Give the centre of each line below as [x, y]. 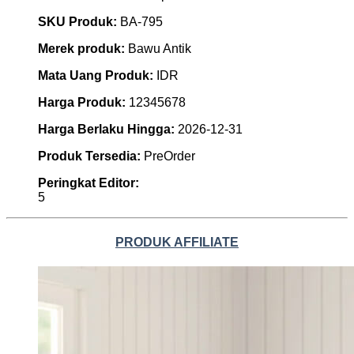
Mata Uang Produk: [97, 75]
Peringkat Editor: [88, 183]
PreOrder [169, 156]
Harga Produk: [83, 102]
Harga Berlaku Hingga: [108, 129]
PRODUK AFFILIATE [177, 243]
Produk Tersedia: [91, 156]
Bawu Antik [160, 48]
